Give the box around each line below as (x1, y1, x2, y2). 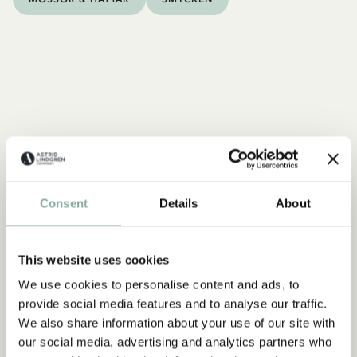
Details (159, 196, 198, 210)
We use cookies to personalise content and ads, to (18, 277, 300, 292)
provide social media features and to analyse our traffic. (18, 296, 328, 311)
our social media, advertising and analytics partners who (18, 335, 331, 349)
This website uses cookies (18, 253, 170, 266)
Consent (40, 196, 88, 210)
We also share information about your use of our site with (18, 316, 335, 330)
